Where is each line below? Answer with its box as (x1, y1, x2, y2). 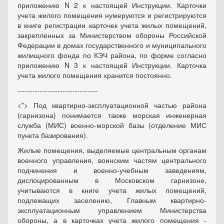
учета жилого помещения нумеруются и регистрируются (17, 10, 206, 20)
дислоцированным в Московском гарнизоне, (17, 175, 206, 185)
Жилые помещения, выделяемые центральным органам (17, 145, 206, 155)
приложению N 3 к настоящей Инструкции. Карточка (17, 60, 206, 70)
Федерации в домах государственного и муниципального (17, 40, 206, 50)
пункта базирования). (17, 130, 88, 140)
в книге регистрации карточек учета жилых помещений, (17, 20, 206, 30)
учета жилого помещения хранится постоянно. (17, 70, 172, 80)
